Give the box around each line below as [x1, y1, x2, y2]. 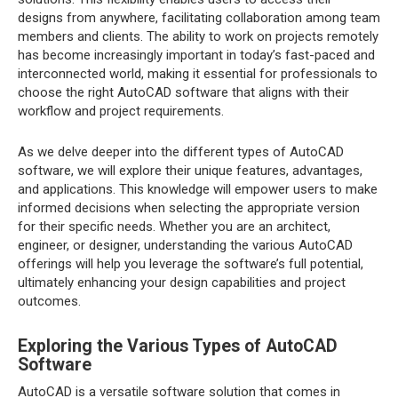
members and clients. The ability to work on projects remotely [18, 28, 378, 44]
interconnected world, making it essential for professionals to [18, 66, 378, 82]
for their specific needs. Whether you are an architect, [18, 219, 330, 235]
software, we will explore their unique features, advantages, [18, 163, 362, 179]
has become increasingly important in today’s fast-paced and [18, 47, 375, 63]
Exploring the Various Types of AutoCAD [18, 336, 338, 357]
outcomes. [18, 293, 81, 309]
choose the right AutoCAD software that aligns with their [18, 84, 349, 100]
